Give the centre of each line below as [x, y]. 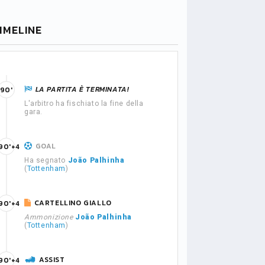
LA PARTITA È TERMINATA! [82, 89]
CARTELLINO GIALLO [73, 203]
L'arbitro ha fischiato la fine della [84, 104]
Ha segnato [46, 160]
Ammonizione [49, 217]
